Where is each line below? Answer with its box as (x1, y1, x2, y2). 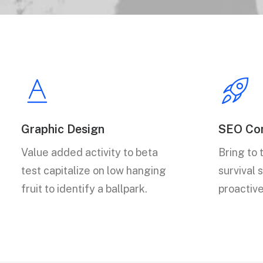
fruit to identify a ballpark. (21, 183, 147, 195)
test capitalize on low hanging (21, 164, 166, 177)
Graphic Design (21, 122, 104, 136)
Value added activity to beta (21, 146, 158, 159)
